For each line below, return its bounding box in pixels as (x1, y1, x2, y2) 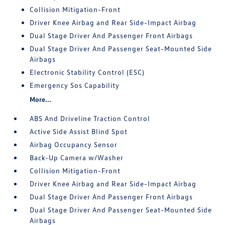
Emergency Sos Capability (30, 81, 120, 89)
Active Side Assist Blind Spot (30, 127, 128, 136)
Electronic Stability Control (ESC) (30, 68, 145, 76)
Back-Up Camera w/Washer (30, 153, 124, 162)
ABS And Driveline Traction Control (30, 114, 151, 123)
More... (30, 95, 52, 103)
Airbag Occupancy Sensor (30, 140, 118, 149)
